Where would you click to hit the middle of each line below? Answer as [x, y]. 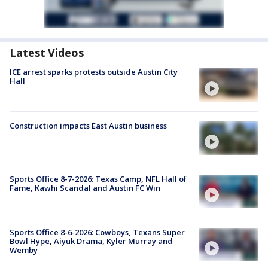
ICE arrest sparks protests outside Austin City [94, 72]
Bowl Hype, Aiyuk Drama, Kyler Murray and [91, 241]
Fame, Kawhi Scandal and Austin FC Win [85, 188]
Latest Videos [47, 53]
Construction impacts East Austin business [88, 125]
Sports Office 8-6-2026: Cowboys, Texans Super [97, 232]
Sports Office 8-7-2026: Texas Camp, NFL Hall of [98, 179]
